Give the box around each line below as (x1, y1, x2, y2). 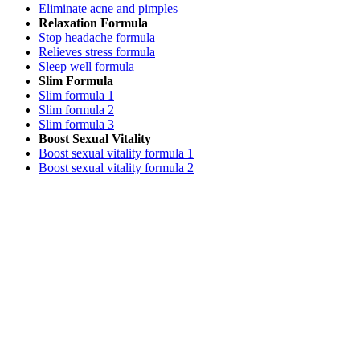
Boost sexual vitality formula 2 (39, 160, 194, 174)
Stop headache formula (39, 30, 155, 44)
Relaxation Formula (39, 15, 148, 30)
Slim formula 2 (39, 102, 114, 117)
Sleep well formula (39, 59, 134, 73)
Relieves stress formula (39, 44, 155, 59)
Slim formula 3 (39, 117, 114, 131)
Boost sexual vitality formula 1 (39, 145, 194, 160)
